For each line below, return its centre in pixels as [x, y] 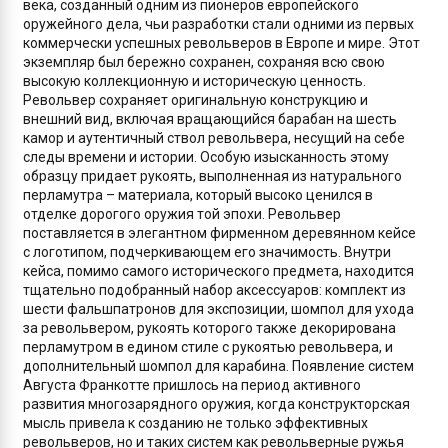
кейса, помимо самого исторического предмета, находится [218, 271]
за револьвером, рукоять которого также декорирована [209, 328]
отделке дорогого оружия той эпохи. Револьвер [182, 214]
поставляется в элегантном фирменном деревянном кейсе [219, 233]
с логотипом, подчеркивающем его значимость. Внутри [207, 252]
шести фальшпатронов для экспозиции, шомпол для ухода [218, 309]
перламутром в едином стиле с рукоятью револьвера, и [208, 347]
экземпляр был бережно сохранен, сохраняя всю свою [204, 62]
